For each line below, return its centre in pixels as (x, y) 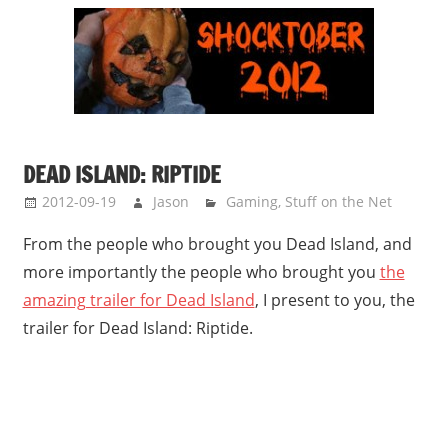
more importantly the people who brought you (201, 272)
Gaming (252, 202)
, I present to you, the (334, 300)
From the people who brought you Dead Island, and (217, 244)
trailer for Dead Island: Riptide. (137, 328)
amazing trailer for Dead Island (138, 300)
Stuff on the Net (339, 202)
